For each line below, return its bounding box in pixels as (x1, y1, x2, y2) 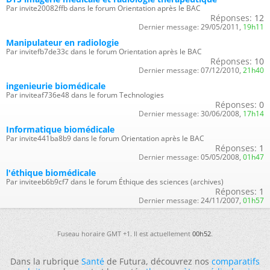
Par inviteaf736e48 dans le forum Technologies (6, 89, 164, 100)
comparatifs (212, 255, 260, 267)
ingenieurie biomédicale (6, 80, 105, 92)
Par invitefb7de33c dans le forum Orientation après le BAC (6, 46, 202, 57)
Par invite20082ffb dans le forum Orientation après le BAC (6, 2, 201, 13)
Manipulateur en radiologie (6, 36, 119, 48)
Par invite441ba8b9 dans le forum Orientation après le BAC (6, 133, 204, 143)
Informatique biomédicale (6, 123, 115, 135)
